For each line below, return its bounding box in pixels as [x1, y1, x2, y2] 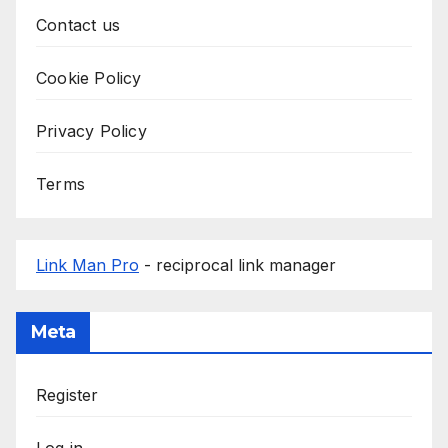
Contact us [36, 14, 120, 35]
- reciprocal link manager [139, 254, 336, 275]
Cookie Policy [36, 67, 142, 88]
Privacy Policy [36, 120, 147, 141]
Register [36, 384, 99, 405]
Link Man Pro [36, 254, 139, 275]
